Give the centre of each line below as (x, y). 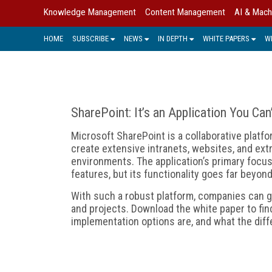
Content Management (185, 12)
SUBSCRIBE (90, 38)
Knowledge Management (90, 12)
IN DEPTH (173, 38)
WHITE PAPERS (226, 38)
